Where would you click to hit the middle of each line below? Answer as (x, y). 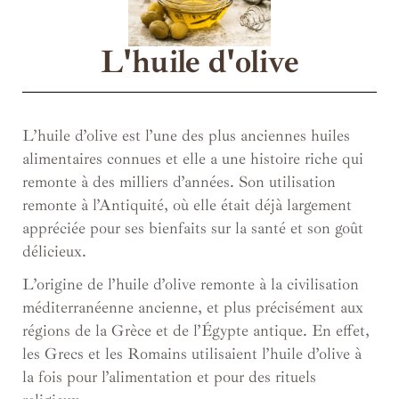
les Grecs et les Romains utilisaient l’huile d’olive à (192, 354)
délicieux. (54, 252)
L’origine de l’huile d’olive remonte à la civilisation (191, 285)
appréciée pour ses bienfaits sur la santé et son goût (193, 228)
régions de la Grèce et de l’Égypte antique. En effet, (196, 331)
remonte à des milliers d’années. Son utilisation (179, 182)
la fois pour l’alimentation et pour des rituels (169, 377)
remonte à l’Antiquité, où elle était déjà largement (187, 205)
